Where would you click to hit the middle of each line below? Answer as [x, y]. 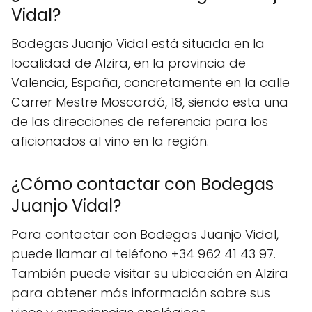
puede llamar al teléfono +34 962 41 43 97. [143, 253]
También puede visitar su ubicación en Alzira [150, 273]
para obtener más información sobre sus [141, 292]
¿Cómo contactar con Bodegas [142, 184]
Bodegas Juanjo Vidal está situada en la [138, 43]
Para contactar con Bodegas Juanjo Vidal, [145, 234]
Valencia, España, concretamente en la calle [150, 82]
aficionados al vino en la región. [110, 141]
